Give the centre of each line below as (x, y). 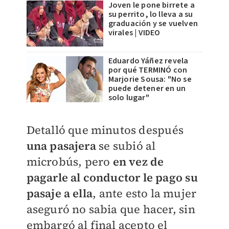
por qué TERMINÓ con (148, 70)
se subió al (126, 146)
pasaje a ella (60, 193)
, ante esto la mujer (145, 193)
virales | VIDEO (134, 33)
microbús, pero (70, 162)
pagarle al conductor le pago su (112, 178)
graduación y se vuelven (153, 24)
